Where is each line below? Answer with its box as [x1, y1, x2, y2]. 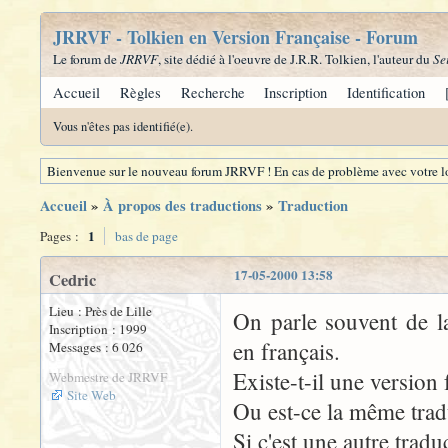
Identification [347, 83, 426, 102]
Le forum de [53, 50, 120, 68]
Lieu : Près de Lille [49, 302, 152, 320]
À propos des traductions [103, 195, 262, 216]
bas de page [115, 227, 178, 245]
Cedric [49, 268, 96, 292]
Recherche [180, 83, 245, 102]
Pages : [40, 227, 82, 245]
